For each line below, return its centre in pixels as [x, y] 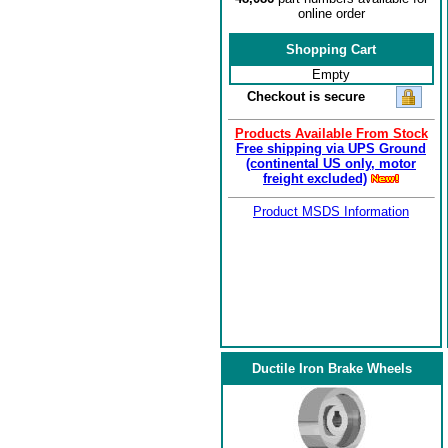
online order [331, 13]
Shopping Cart [331, 49]
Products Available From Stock [331, 133]
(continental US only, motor [331, 163]
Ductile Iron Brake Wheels [331, 368]
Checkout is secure [305, 96]
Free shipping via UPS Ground [331, 148]
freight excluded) [315, 178]
